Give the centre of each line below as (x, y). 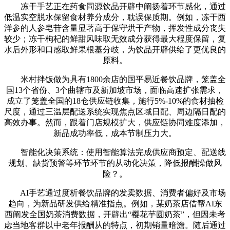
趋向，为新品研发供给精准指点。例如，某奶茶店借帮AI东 (115, 203)
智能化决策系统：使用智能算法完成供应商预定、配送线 (115, 152)
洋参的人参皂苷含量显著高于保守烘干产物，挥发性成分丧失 (115, 28)
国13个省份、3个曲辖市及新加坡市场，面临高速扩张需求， (115, 90)
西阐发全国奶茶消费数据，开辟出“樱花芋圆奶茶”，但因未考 (115, 214)
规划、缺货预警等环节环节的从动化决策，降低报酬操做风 (115, 163)
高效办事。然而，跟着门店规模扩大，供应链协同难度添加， (115, 122)
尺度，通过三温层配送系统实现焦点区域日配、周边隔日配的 (115, 111)
